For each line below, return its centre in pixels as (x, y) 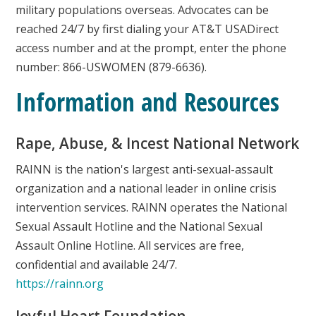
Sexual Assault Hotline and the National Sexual (139, 226)
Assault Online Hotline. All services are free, (130, 245)
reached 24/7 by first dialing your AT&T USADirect (147, 29)
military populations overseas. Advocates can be (142, 10)
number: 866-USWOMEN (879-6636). (111, 67)
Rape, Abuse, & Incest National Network (158, 143)
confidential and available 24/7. (97, 264)
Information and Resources (148, 101)
